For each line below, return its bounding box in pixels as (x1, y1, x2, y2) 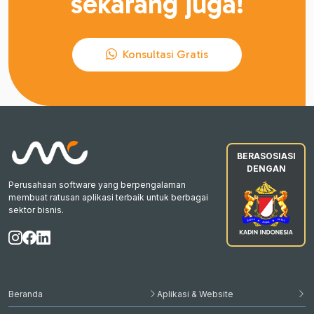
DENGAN (246, 163, 286, 174)
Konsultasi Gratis (120, 47, 208, 61)
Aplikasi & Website (157, 288, 233, 299)
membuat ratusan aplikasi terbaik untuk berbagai (8, 191, 208, 203)
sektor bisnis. (8, 204, 64, 215)
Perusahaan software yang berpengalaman (8, 179, 186, 190)
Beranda (8, 288, 43, 299)
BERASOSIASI (236, 150, 296, 161)
